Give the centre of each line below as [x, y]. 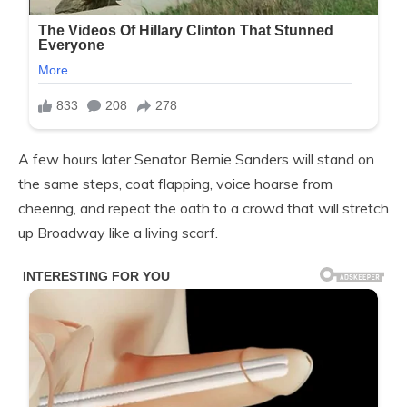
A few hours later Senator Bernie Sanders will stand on [196, 159]
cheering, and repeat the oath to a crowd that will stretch [203, 208]
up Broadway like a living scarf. [118, 232]
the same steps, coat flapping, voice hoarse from [175, 183]
